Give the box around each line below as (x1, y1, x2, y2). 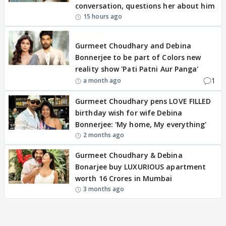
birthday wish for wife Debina (75, 108, 182, 118)
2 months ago (83, 131, 125, 139)
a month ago (83, 76, 122, 85)
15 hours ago (83, 12, 123, 21)
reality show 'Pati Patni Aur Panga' (75, 64, 199, 74)
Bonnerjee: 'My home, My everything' (75, 120, 207, 129)
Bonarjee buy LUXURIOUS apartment (75, 162, 206, 172)
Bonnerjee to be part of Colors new (75, 52, 201, 62)
